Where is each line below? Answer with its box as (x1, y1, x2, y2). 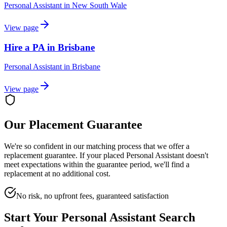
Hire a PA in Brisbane (4, 42, 95, 53)
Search (156, 211, 195, 224)
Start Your (4, 211, 61, 224)
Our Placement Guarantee (4, 118, 142, 132)
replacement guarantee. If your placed (4, 151, 126, 160)
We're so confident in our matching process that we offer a (4, 142, 190, 151)
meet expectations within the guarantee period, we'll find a (4, 160, 190, 169)
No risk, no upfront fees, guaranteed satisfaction (16, 192, 169, 201)
